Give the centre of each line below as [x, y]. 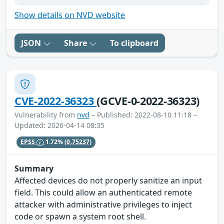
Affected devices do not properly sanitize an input [108, 180]
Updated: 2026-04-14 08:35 [59, 125]
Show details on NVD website [70, 15]
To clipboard [134, 43]
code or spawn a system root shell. [80, 216]
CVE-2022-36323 [56, 101]
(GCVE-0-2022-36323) [148, 101]
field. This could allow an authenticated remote [103, 192]
